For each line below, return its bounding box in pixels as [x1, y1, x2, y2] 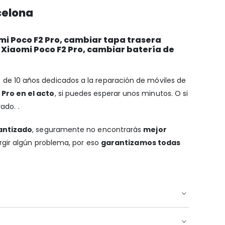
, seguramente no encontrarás [32, 124, 144, 135]
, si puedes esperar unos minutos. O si [54, 88, 188, 98]
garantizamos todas [100, 137, 181, 148]
